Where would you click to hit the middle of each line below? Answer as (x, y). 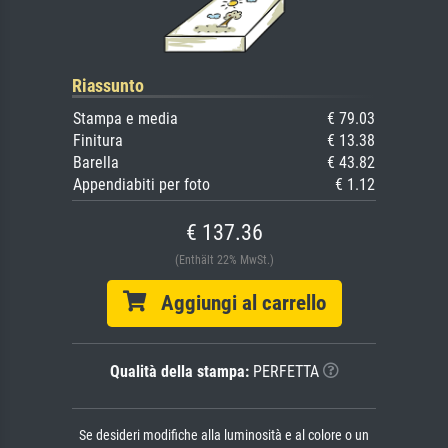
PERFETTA (283, 372)
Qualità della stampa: (179, 372)
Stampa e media (125, 119)
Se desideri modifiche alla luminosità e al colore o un (224, 436)
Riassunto (108, 86)
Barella (96, 163)
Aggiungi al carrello (235, 303)
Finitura (98, 141)
